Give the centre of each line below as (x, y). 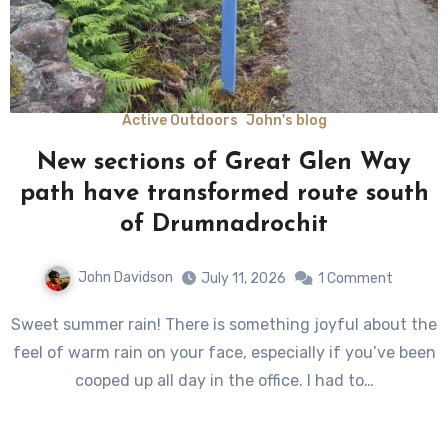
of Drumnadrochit (224, 225)
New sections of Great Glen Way (224, 163)
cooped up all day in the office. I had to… (224, 380)
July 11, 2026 (243, 278)
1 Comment (355, 278)
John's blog (286, 120)
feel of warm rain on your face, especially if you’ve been (224, 352)
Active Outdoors (179, 120)
